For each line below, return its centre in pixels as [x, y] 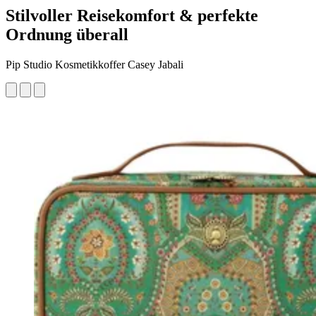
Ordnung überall [67, 34]
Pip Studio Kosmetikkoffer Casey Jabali [95, 64]
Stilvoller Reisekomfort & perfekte [132, 15]
